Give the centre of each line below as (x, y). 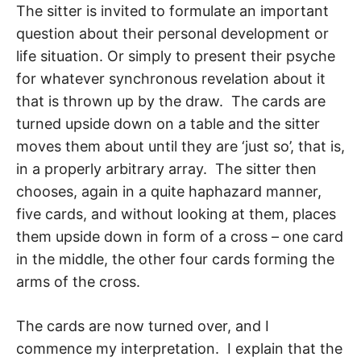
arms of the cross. (78, 282)
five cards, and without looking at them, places (176, 214)
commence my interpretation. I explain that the (179, 349)
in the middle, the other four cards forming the (175, 259)
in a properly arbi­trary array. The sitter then (166, 169)
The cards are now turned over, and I (143, 326)
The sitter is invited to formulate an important (172, 11)
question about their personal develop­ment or (172, 34)
